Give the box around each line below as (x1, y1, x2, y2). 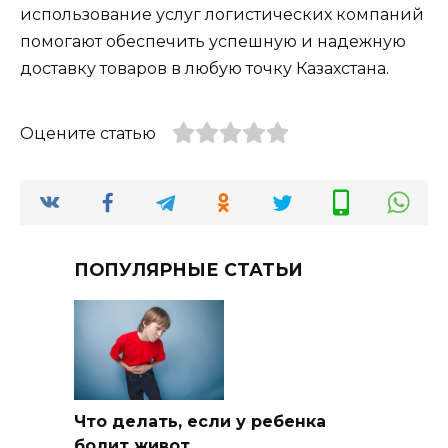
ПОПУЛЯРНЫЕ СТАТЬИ (74, 258, 303, 280)
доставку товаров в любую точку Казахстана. (20, 59, 389, 79)
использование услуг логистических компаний (20, 5, 424, 25)
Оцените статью (20, 124, 156, 144)
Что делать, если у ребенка (74, 412, 326, 432)
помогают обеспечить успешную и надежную (20, 32, 406, 52)
